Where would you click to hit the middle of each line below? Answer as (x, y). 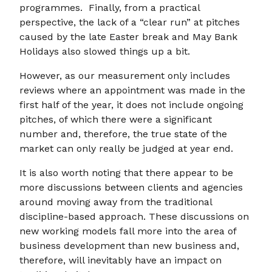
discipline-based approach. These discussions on (134, 216)
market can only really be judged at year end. (126, 148)
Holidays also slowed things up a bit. (105, 51)
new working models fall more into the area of (128, 231)
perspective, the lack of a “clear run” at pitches (130, 22)
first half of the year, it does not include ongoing (131, 105)
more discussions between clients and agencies (131, 187)
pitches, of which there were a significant (116, 119)
